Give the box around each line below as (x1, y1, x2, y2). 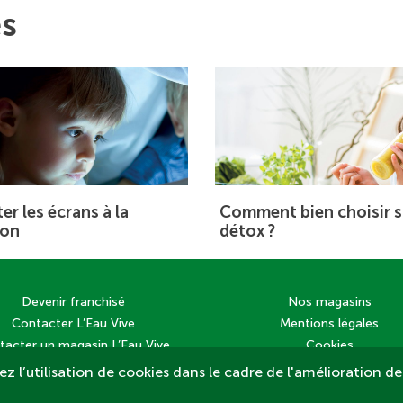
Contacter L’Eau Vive (11, 316, 135, 332)
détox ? (219, 221, 275, 242)
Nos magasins (287, 294, 372, 310)
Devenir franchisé (21, 294, 125, 310)
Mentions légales (280, 316, 379, 332)
